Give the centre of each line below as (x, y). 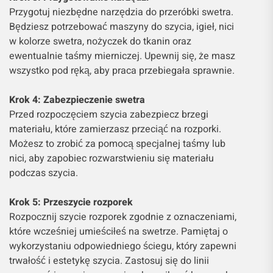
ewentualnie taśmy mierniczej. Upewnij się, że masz (122, 56)
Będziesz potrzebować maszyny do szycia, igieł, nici (122, 27)
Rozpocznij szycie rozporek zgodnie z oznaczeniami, (123, 217)
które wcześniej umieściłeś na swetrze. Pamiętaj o (119, 231)
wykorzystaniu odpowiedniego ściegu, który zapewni (123, 246)
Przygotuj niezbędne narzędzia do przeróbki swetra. (121, 12)
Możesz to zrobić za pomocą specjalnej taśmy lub (117, 144)
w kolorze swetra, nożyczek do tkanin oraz (100, 41)
